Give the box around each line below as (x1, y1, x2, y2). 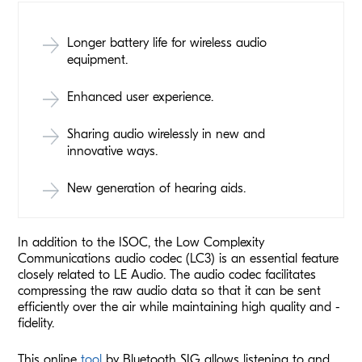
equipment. (67, 52, 128, 67)
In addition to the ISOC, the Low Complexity (18, 234, 265, 250)
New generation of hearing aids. (67, 180, 246, 196)
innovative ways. (67, 143, 158, 158)
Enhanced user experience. (67, 89, 214, 104)
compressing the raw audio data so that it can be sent (18, 283, 322, 298)
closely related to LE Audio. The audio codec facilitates (18, 267, 317, 282)
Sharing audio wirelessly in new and (67, 126, 266, 141)
